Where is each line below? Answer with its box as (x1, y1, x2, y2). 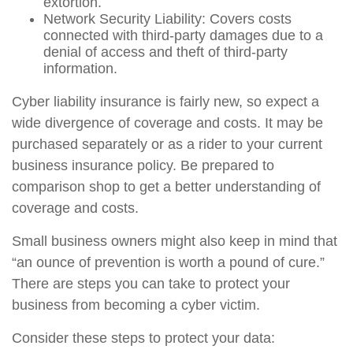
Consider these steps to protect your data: (12, 330, 275, 346)
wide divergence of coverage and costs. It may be (12, 115, 323, 131)
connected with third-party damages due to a (43, 28, 323, 43)
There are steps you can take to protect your (12, 276, 290, 292)
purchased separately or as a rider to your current (12, 136, 322, 152)
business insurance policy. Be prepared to (12, 158, 274, 173)
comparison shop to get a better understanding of (12, 179, 321, 195)
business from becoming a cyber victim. (12, 297, 260, 313)
